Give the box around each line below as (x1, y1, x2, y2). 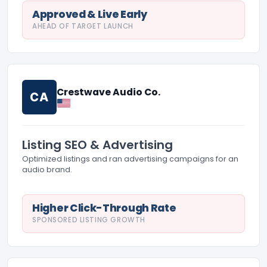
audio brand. (22, 164, 72, 175)
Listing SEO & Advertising (22, 136, 173, 154)
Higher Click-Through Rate (32, 201, 176, 216)
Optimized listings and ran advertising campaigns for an (22, 154, 238, 164)
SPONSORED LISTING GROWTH (32, 215, 145, 225)
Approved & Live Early (32, 7, 147, 22)
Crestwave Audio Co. (57, 86, 160, 99)
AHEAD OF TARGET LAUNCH (32, 21, 133, 32)
